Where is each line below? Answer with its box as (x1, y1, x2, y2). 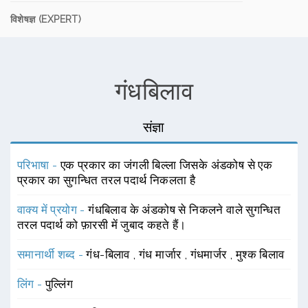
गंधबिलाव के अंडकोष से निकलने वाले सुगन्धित (88, 203, 281, 217)
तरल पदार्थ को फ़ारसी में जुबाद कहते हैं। (17, 218, 186, 232)
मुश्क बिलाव (235, 247, 285, 261)
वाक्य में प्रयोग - (17, 203, 89, 217)
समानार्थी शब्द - (17, 247, 87, 261)
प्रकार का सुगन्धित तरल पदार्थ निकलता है (17, 173, 196, 187)
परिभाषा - (17, 158, 60, 172)
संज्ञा (143, 119, 165, 135)
